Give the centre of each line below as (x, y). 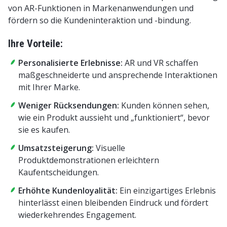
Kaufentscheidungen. (59, 172)
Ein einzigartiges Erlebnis (167, 190)
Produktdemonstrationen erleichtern (89, 160)
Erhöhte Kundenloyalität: (68, 190)
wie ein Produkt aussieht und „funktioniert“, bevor (114, 117)
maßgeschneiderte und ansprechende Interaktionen (118, 75)
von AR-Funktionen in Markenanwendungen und (101, 8)
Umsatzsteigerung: (56, 148)
